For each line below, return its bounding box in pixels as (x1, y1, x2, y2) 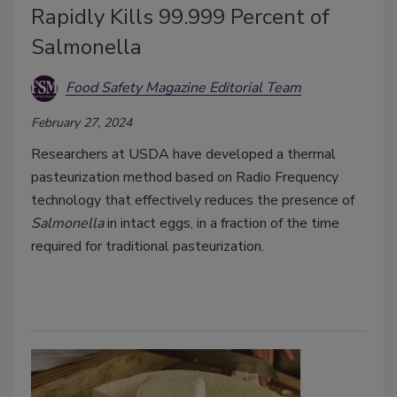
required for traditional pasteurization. (31, 236, 264, 256)
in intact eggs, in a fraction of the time (107, 213, 339, 233)
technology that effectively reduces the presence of (31, 190, 354, 210)
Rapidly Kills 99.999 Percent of (31, 2, 330, 31)
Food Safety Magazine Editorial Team (66, 78, 301, 98)
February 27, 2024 (31, 113, 132, 131)
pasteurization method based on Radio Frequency (31, 167, 339, 187)
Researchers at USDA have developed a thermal (31, 144, 336, 164)
